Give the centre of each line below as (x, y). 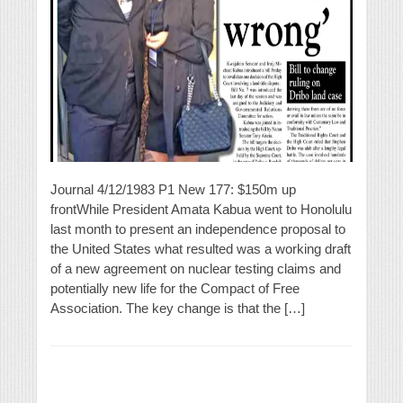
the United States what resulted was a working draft (201, 249)
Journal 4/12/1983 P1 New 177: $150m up (173, 190)
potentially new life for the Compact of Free (175, 289)
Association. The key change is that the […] (178, 309)
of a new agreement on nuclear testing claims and (196, 269)
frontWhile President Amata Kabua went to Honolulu (201, 210)
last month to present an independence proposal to (198, 229)
